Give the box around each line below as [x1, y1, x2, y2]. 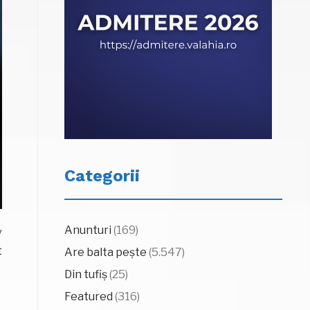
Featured [64, 290, 113, 303]
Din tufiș [64, 268, 107, 281]
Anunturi [64, 224, 111, 237]
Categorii [64, 166, 140, 185]
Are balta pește [64, 246, 147, 259]
